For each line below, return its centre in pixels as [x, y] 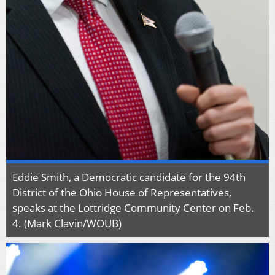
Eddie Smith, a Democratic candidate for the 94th [129, 177]
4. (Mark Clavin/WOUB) [67, 223]
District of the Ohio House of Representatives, [122, 193]
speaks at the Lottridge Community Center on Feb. [133, 208]
